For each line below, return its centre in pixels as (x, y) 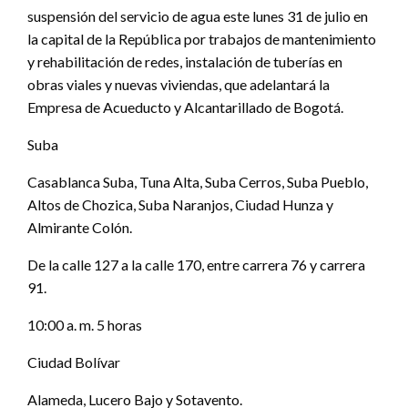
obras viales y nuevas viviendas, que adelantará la (178, 85)
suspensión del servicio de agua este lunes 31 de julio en (198, 16)
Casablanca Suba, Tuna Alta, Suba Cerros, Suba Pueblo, (198, 182)
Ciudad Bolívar (74, 362)
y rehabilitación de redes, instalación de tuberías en (185, 62)
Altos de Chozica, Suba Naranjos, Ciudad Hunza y (180, 205)
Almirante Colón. (80, 228)
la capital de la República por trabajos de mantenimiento (202, 39)
